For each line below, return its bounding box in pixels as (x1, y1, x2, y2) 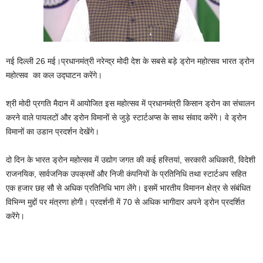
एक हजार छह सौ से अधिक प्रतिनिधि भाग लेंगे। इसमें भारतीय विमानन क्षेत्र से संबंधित (6, 183, 251, 193)
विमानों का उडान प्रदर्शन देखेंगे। (6, 127, 99, 137)
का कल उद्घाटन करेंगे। (33, 70, 102, 80)
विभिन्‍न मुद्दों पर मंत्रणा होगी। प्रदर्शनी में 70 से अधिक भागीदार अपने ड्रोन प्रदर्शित (6, 197, 245, 207)
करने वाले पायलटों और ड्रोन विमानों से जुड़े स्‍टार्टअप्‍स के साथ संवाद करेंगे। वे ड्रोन (6, 113, 247, 123)
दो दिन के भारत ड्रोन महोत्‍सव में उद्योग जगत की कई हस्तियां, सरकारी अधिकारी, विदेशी (6, 155, 255, 165)
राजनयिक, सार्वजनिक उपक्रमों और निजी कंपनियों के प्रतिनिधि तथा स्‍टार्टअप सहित (6, 169, 247, 179)
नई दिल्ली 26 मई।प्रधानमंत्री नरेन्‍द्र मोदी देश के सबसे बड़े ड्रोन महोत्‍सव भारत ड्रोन (6, 56, 254, 66)
